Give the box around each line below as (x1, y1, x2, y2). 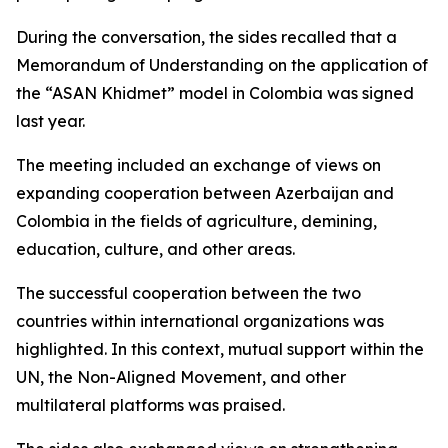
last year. (16, 111, 85, 131)
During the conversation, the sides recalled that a (16, 27, 397, 47)
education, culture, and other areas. (16, 239, 295, 259)
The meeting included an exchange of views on (16, 155, 381, 175)
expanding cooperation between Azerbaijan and (16, 183, 394, 203)
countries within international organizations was (16, 311, 384, 331)
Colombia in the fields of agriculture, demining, (16, 211, 377, 231)
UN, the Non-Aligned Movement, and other (16, 367, 346, 387)
